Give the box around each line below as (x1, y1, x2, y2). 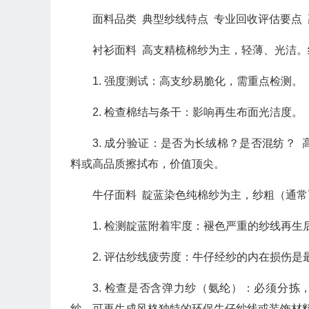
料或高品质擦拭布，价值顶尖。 (70, 158, 225, 170)
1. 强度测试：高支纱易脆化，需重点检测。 (92, 75, 303, 88)
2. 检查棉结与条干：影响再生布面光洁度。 (92, 106, 303, 119)
